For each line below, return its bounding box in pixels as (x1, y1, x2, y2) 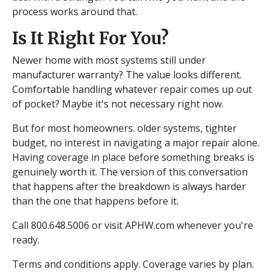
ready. (12, 233, 39, 247)
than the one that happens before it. (12, 194, 178, 208)
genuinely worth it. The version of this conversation (12, 165, 248, 179)
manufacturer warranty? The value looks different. (12, 68, 242, 82)
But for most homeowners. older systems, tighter (12, 121, 237, 135)
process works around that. (12, 5, 137, 19)
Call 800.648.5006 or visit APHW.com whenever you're (12, 219, 253, 233)
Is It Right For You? (12, 28, 169, 49)
